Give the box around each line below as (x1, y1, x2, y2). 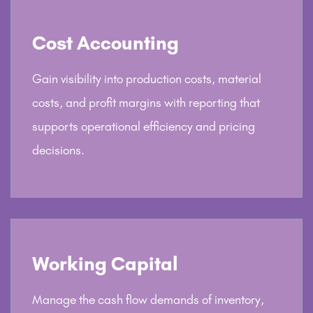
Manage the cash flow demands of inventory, (32, 291, 264, 307)
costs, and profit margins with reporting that (32, 94, 260, 110)
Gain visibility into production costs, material (32, 71, 261, 87)
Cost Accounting (32, 31, 179, 54)
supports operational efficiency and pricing (32, 118, 255, 134)
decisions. (32, 142, 85, 158)
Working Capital (32, 252, 178, 275)
